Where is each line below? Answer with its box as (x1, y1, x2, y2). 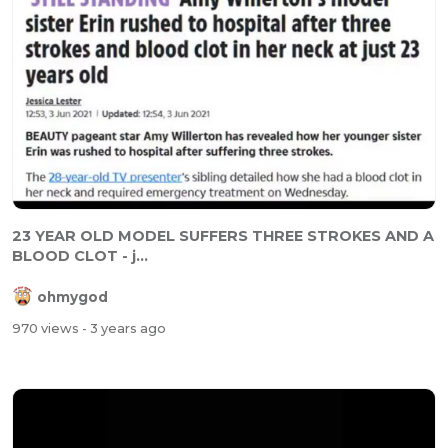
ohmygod (37, 288, 108, 305)
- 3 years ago (82, 321, 166, 337)
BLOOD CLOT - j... (12, 246, 148, 265)
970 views (12, 321, 82, 337)
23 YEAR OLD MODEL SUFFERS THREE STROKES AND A (12, 226, 434, 245)
